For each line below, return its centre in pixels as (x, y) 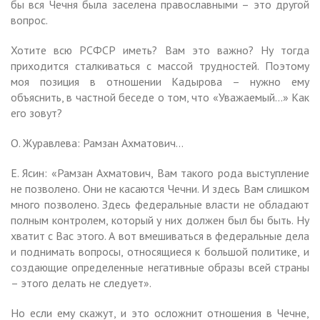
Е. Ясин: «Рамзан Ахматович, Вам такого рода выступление (160, 172)
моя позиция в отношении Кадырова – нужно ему (160, 81)
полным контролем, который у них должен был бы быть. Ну (160, 220)
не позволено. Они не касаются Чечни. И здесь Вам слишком (160, 188)
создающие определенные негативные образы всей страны (160, 267)
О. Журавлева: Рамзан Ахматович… (97, 142)
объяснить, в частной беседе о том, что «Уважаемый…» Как (160, 97)
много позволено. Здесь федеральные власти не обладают (160, 204)
